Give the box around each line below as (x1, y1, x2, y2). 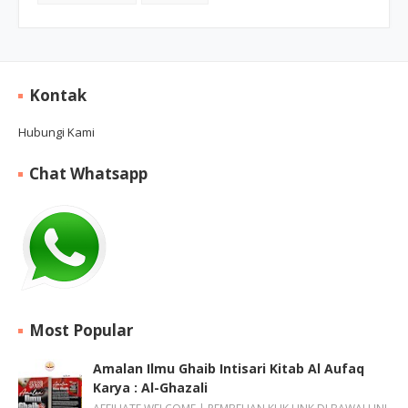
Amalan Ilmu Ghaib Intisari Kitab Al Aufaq (93, 360, 364, 378)
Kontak (29, 85, 87, 107)
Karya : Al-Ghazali (93, 379, 208, 397)
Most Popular (29, 320, 133, 342)
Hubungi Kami (18, 124, 95, 141)
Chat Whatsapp (29, 163, 148, 185)
